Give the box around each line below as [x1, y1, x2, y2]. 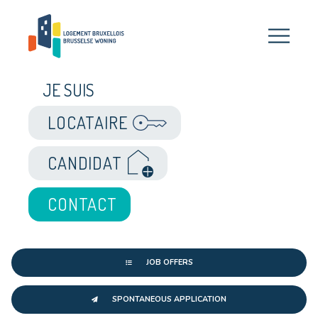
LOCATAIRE [59, 138, 160, 167]
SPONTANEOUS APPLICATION [112, 293, 226, 305]
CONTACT [59, 241, 146, 269]
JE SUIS [53, 98, 119, 126]
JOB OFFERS [146, 256, 193, 268]
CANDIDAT [59, 190, 153, 218]
